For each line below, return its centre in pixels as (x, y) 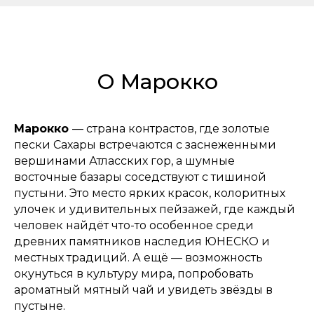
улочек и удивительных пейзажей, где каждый (155, 209)
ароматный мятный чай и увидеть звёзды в (143, 290)
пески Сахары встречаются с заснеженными (145, 145)
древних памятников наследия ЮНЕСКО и (142, 241)
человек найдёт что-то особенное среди (134, 225)
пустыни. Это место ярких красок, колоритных (150, 193)
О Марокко (157, 82)
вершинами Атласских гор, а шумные (124, 161)
